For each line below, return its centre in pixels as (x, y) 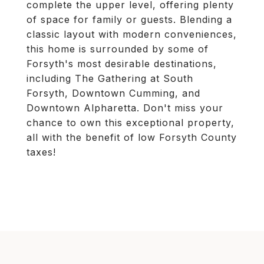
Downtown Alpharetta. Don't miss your (125, 108)
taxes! (41, 152)
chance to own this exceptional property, (131, 123)
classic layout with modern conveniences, (132, 34)
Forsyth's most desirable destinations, (122, 64)
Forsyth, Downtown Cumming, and (113, 93)
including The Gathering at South (110, 78)
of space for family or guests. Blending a (129, 19)
